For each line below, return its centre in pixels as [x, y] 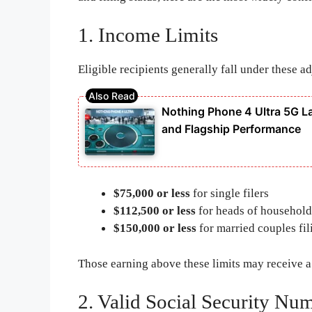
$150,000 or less [155, 228]
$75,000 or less [152, 194]
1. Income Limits [148, 35]
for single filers [229, 194]
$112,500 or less [155, 211]
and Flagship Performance [231, 128]
